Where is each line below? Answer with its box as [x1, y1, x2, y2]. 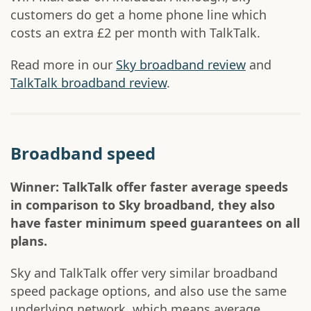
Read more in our [10, 56, 116, 74]
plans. [10, 233, 47, 250]
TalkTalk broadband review [10, 74, 167, 92]
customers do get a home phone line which [10, 6, 267, 24]
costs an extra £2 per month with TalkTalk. [10, 24, 260, 42]
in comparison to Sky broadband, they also [10, 196, 275, 214]
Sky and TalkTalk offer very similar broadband [10, 264, 278, 282]
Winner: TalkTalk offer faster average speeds [10, 178, 288, 196]
